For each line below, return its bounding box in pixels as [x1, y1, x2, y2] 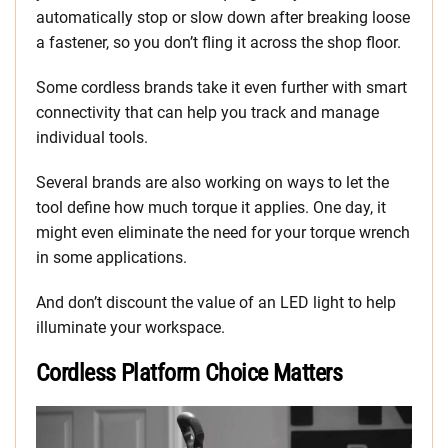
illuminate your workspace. [36, 318, 225, 338]
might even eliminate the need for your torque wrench [36, 223, 410, 243]
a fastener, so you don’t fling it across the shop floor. [36, 33, 401, 53]
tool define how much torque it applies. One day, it [36, 198, 386, 218]
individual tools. [36, 128, 148, 148]
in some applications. [36, 248, 187, 268]
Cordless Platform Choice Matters [36, 359, 343, 388]
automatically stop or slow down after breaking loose [36, 8, 410, 28]
